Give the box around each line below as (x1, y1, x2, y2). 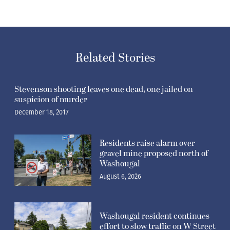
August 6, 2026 (100, 172, 141, 180)
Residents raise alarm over (100, 137, 195, 149)
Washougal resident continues (100, 209, 209, 222)
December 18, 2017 (14, 108, 69, 116)
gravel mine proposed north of (100, 147, 208, 160)
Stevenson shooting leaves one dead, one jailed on (14, 83, 193, 95)
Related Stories (75, 49, 155, 67)
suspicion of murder (14, 93, 87, 106)
